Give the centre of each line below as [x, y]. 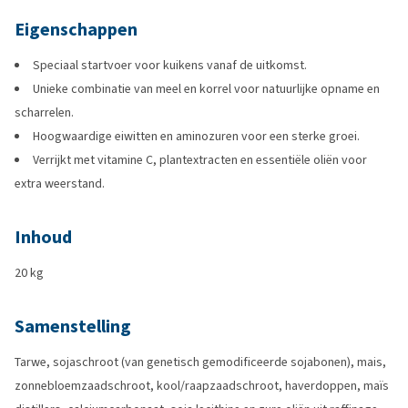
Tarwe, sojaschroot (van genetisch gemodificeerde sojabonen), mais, [200, 362]
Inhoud [43, 237]
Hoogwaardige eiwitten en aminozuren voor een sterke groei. [196, 136]
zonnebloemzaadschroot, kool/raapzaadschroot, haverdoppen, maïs [202, 386]
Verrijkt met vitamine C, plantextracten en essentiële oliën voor [200, 160]
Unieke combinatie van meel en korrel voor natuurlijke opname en [206, 89]
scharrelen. [44, 112]
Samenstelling [73, 326]
